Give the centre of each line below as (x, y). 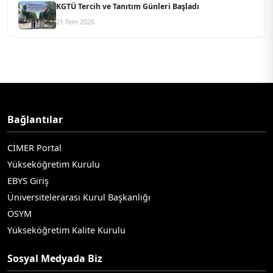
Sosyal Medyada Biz (55, 259)
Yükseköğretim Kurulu (54, 165)
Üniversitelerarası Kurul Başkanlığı (79, 197)
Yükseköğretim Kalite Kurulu (66, 230)
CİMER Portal (34, 148)
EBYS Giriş (28, 181)
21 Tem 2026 (76, 22)
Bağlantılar (35, 120)
